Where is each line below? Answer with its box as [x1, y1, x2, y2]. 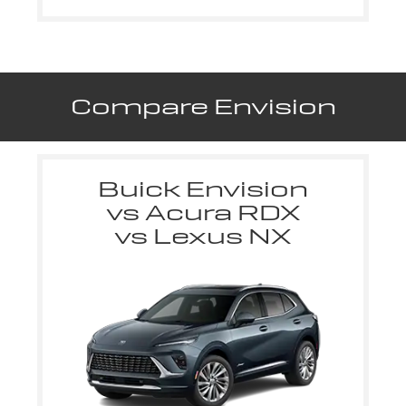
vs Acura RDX [105, 198, 300, 227]
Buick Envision [97, 174, 308, 203]
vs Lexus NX [114, 221, 292, 250]
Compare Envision [70, 92, 336, 121]
